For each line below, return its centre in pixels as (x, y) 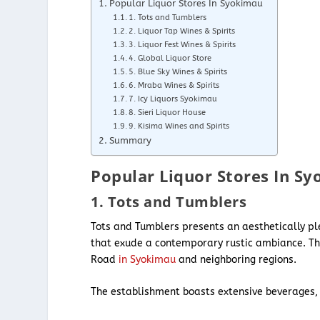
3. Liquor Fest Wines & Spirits (182, 44)
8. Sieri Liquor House (167, 112)
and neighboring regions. (238, 259)
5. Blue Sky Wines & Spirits (178, 71)
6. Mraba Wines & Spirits (174, 85)
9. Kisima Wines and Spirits (179, 126)
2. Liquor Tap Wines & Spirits (182, 31)
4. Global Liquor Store (170, 58)
